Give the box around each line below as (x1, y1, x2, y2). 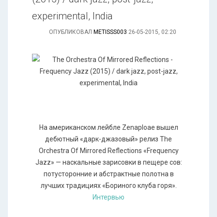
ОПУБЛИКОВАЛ (49, 29, 93, 35)
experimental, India (32, 10, 113, 22)
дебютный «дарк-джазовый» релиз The (45, 135, 172, 143)
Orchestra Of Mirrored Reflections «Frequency (38, 147, 179, 155)
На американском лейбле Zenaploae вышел (39, 124, 178, 131)
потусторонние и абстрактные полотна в (43, 170, 174, 178)
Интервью (93, 193, 124, 201)
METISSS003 (93, 29, 127, 35)
